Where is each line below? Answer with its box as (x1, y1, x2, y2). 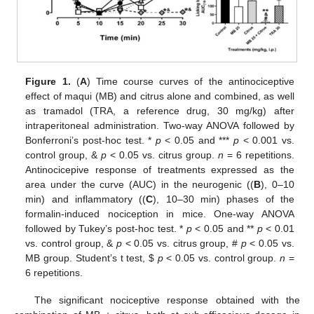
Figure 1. (25, 76, 71, 88)
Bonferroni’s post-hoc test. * (25, 135, 156, 146)
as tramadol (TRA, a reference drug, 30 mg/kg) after (25, 105, 294, 117)
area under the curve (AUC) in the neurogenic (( (25, 179, 254, 191)
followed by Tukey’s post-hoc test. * (25, 223, 186, 235)
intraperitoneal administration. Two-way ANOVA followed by (25, 120, 294, 132)
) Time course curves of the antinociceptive (86, 76, 294, 88)
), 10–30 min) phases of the (153, 193, 294, 205)
